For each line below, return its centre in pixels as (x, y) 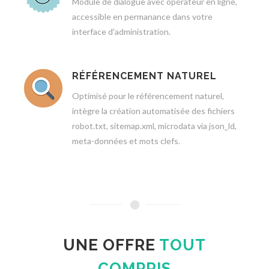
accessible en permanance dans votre (142, 17)
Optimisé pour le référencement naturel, (148, 96)
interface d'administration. (121, 32)
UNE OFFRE (111, 245)
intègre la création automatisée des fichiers (153, 111)
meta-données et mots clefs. (126, 141)
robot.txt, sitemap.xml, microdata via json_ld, (154, 126)
